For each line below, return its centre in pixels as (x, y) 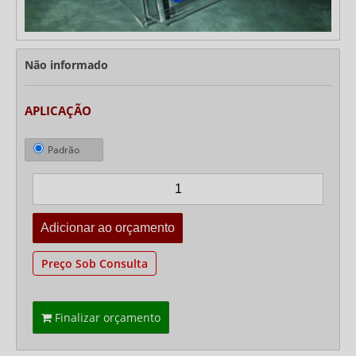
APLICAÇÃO (58, 110)
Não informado (66, 64)
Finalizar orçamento (106, 317)
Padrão (64, 149)
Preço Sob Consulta (95, 263)
